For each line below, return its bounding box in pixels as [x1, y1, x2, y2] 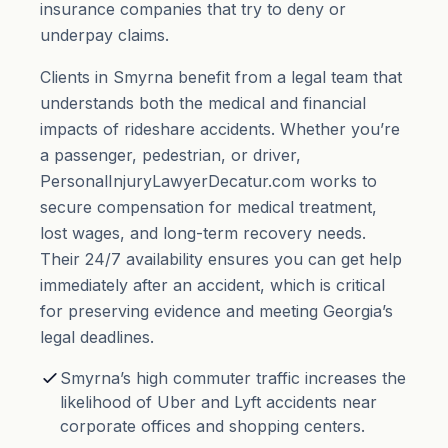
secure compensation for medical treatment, [40, 197, 377, 217]
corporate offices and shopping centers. [60, 416, 365, 436]
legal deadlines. [40, 327, 154, 347]
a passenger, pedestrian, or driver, [40, 145, 301, 165]
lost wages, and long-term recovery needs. [40, 223, 366, 243]
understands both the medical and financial [40, 93, 366, 113]
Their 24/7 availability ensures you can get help [40, 249, 402, 269]
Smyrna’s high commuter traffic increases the [60, 368, 406, 388]
